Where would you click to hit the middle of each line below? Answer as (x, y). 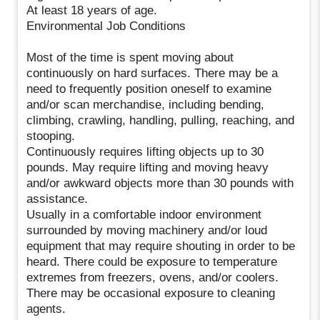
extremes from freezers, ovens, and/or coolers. (153, 278)
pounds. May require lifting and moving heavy (148, 168)
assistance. (57, 199)
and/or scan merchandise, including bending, (146, 105)
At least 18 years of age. (92, 11)
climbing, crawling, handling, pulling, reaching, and (161, 121)
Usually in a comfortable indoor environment (144, 215)
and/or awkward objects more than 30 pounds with (160, 184)
